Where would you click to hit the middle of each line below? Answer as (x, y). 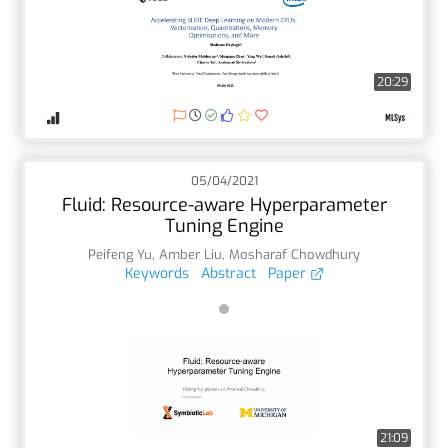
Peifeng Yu (120, 254)
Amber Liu (190, 254)
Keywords (156, 273)
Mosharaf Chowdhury (294, 254)
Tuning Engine (224, 225)
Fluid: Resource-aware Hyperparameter (224, 204)
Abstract (228, 273)
